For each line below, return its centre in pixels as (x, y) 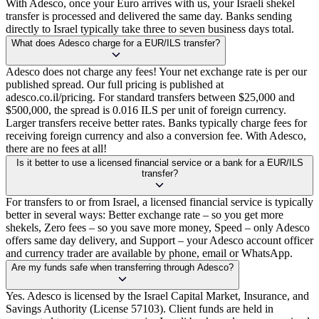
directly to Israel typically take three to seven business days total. (150, 29)
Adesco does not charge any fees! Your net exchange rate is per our (156, 72)
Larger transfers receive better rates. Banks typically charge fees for (156, 123)
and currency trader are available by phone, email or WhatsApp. (149, 253)
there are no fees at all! (56, 149)
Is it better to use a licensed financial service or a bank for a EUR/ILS (159, 163)
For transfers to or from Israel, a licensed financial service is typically (159, 202)
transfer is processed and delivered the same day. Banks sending (149, 16)
